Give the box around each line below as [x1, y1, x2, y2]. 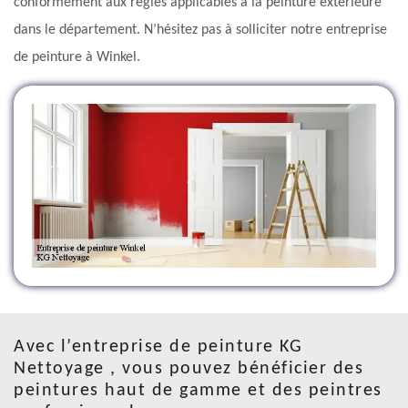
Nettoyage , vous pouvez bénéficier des [14, 359, 363, 378]
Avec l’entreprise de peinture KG [14, 337, 302, 356]
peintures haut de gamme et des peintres [14, 381, 382, 400]
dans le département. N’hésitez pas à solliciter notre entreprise [14, 23, 387, 38]
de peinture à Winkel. [14, 50, 140, 66]
